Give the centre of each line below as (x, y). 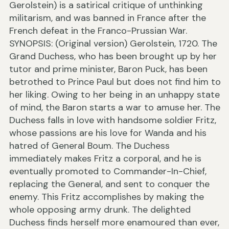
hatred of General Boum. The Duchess (89, 146)
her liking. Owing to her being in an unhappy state (114, 95)
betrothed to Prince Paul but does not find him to (115, 82)
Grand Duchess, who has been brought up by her (113, 56)
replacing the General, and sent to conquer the (109, 184)
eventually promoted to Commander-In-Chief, (108, 171)
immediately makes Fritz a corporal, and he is (105, 159)
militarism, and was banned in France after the (108, 18)
